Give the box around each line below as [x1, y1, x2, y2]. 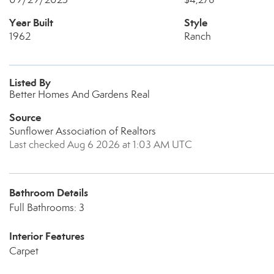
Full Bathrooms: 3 [9, 201, 84, 214]
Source [9, 111, 41, 124]
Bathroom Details [9, 186, 88, 199]
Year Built [9, 16, 53, 29]
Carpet [9, 245, 39, 257]
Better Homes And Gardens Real [9, 88, 150, 101]
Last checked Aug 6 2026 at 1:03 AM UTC [9, 138, 192, 151]
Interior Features [9, 229, 84, 243]
